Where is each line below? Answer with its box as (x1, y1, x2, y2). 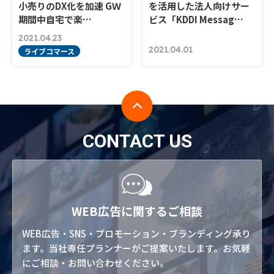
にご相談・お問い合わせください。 (22, 256, 169, 269)
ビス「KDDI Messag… (149, 12, 244, 26)
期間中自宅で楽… (18, 12, 92, 26)
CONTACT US (82, 130, 192, 152)
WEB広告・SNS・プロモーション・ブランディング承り (22, 226, 251, 240)
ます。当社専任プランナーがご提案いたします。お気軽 (22, 241, 250, 254)
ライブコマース (24, 45, 75, 56)
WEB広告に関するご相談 (72, 202, 202, 219)
